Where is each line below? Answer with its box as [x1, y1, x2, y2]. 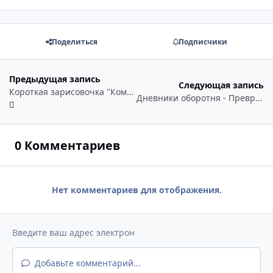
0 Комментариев [14, 136, 120, 154]
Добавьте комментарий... [32, 257, 141, 269]
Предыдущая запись [9, 73, 101, 85]
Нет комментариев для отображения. [51, 184, 222, 196]
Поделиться [52, 36, 98, 47]
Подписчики [178, 36, 227, 47]
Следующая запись [179, 79, 264, 91]
